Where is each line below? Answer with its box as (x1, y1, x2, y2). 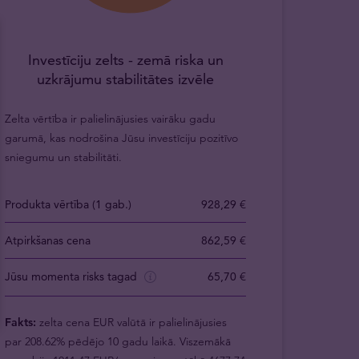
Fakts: (5, 314, 37, 329)
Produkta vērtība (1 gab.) (5, 197, 132, 212)
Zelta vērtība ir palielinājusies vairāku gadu (5, 111, 216, 126)
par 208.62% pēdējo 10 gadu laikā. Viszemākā (5, 333, 232, 349)
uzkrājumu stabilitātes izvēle (37, 70, 215, 88)
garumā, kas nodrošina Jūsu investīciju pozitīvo (5, 131, 239, 145)
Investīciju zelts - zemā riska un (27, 50, 224, 69)
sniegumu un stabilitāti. (5, 150, 123, 164)
